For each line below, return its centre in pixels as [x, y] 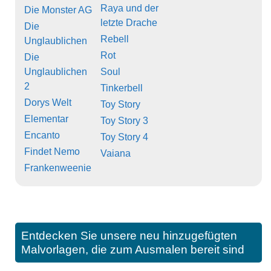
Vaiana [116, 153]
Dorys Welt [48, 102]
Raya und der [129, 8]
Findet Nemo [52, 151]
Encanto [42, 135]
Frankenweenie [58, 168]
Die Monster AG [58, 10]
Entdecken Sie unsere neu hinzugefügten [129, 235]
